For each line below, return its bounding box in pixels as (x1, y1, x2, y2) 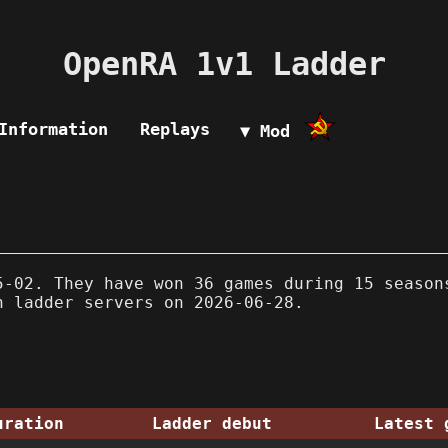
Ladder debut (152, 413, 272, 433)
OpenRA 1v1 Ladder (62, 45, 386, 84)
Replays (140, 118, 210, 139)
